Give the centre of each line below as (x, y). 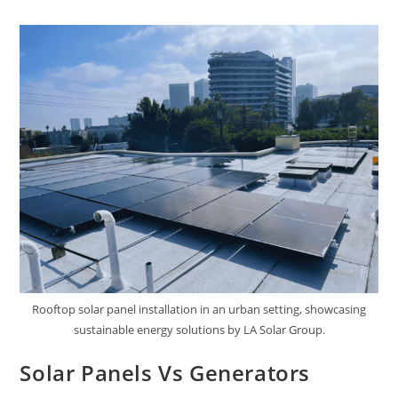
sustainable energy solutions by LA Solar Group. (199, 329)
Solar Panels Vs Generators (165, 372)
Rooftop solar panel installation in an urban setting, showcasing (199, 309)
